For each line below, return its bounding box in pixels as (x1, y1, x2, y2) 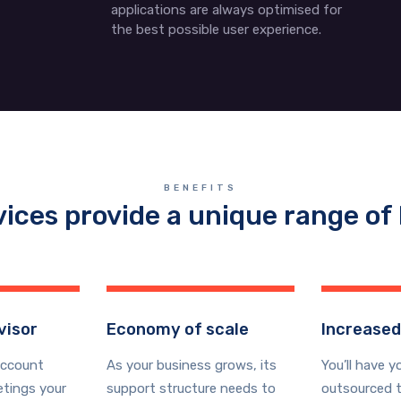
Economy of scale (107, 320, 249, 339)
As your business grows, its (107, 357, 277, 373)
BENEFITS (164, 183, 237, 193)
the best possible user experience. (110, 21, 321, 38)
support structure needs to (107, 380, 276, 397)
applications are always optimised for (110, 2, 342, 18)
